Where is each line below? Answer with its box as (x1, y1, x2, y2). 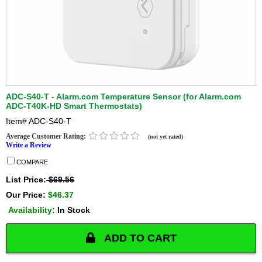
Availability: (8, 205, 57, 215)
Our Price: (6, 190, 48, 200)
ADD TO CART (101, 232, 177, 244)
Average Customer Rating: (6, 132, 88, 141)
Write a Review (6, 141, 51, 150)
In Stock (57, 205, 90, 215)
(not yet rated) (148, 133, 183, 140)
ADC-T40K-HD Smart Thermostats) (6, 101, 142, 111)
